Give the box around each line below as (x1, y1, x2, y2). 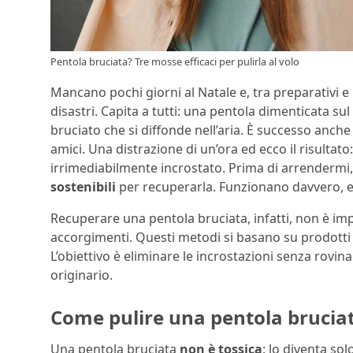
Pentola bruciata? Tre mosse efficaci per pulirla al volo (50, 54, 299, 69)
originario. (50, 266, 113, 284)
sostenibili (50, 178, 116, 196)
